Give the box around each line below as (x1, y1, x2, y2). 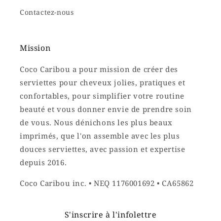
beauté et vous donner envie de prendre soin (20, 104, 192, 114)
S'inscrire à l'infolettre (64, 209, 157, 220)
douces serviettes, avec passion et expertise (20, 144, 185, 154)
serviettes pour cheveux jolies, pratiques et (20, 77, 185, 87)
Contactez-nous (20, 7, 74, 17)
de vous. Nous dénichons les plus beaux (20, 117, 173, 127)
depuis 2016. (20, 157, 67, 167)
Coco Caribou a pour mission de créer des (20, 64, 179, 74)
